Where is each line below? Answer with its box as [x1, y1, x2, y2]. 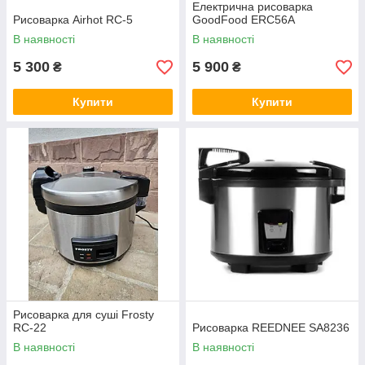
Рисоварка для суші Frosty [13, 308, 154, 322]
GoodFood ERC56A [192, 13, 295, 27]
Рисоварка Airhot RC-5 [13, 13, 133, 27]
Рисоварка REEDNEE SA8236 [192, 321, 350, 335]
